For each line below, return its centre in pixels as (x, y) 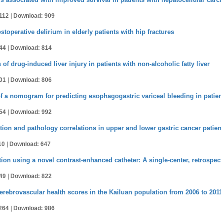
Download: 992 (31, 112)
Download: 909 (34, 16)
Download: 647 (30, 144)
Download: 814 (31, 48)
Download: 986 (34, 208)
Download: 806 (31, 80)
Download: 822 (31, 176)
